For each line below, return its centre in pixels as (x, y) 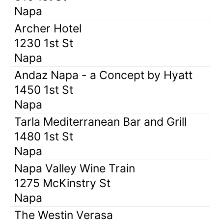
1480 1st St (44, 136)
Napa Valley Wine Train (75, 168)
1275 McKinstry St (62, 183)
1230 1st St (44, 43)
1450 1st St (44, 90)
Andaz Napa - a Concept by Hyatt (103, 75)
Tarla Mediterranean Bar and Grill (100, 122)
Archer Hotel (48, 28)
